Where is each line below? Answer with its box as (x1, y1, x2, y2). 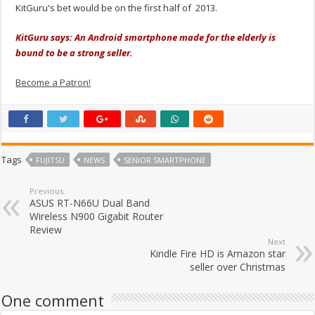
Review (30, 223, 63, 237)
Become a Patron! (15, 76, 91, 89)
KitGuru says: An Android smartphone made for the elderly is (15, 31, 276, 44)
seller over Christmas (189, 260, 285, 274)
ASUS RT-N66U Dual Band (30, 196, 150, 210)
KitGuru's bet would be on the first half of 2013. (15, 1, 218, 15)
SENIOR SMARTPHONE (124, 155, 207, 166)
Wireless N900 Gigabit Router (30, 210, 164, 224)
